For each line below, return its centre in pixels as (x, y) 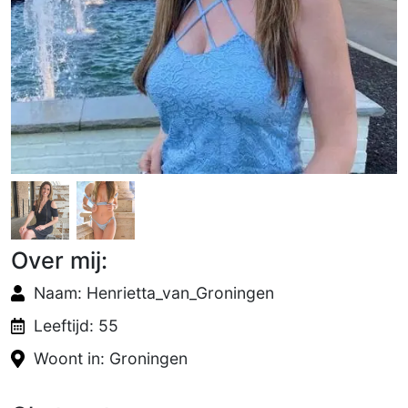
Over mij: (59, 260)
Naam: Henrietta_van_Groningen (154, 293)
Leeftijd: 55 (76, 326)
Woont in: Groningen (111, 358)
